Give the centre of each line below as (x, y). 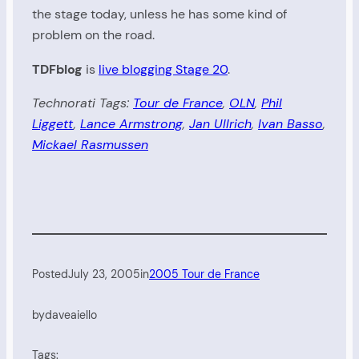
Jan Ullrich (220, 124)
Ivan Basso (290, 124)
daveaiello (71, 315)
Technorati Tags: (83, 103)
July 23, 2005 (104, 274)
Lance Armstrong (131, 124)
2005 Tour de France (204, 274)
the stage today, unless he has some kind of (159, 14)
